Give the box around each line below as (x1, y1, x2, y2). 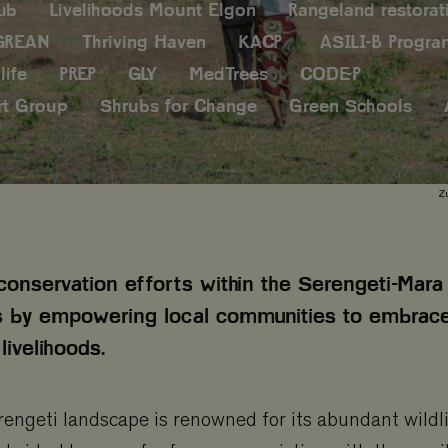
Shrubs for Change (100, 95, 257, 117)
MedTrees (189, 63, 268, 85)
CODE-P (300, 63, 361, 85)
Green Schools (289, 95, 412, 117)
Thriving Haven (82, 31, 206, 53)
